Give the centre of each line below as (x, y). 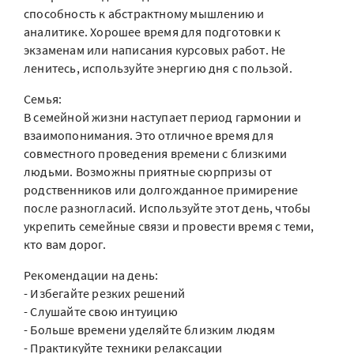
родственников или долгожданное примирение (161, 190)
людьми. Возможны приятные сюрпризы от (148, 171)
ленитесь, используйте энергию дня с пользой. (158, 68)
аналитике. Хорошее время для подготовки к (153, 32)
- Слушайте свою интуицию (101, 311)
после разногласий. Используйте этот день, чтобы (168, 208)
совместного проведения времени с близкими (156, 153)
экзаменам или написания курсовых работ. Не (155, 50)
